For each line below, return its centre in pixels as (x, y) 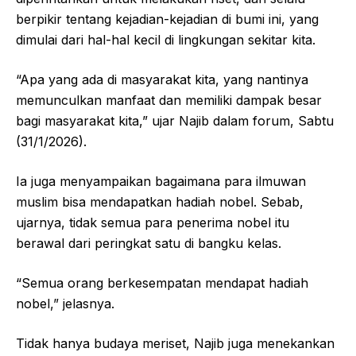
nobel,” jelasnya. (65, 303)
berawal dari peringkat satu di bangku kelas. (149, 243)
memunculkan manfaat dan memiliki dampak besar (169, 100)
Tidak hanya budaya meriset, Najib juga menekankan (175, 343)
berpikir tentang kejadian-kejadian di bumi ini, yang (167, 19)
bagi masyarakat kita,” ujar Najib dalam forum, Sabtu (175, 120)
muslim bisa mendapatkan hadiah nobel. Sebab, (160, 201)
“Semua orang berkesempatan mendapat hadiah (162, 282)
